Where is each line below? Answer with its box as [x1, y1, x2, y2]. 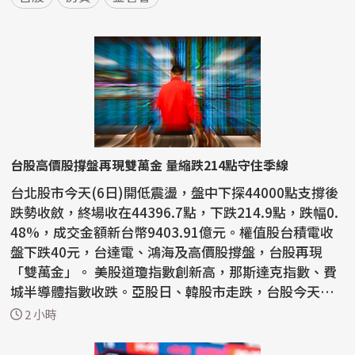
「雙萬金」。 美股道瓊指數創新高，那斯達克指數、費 [10, 261, 95, 281]
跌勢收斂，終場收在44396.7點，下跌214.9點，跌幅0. [10, 201, 339, 222]
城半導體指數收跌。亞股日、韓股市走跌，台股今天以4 [10, 281, 342, 301]
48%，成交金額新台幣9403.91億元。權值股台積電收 [10, 221, 334, 242]
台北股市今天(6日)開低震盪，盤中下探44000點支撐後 [10, 181, 339, 202]
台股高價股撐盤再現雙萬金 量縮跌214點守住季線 [10, 155, 289, 174]
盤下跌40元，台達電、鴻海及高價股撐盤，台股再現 [10, 241, 323, 261]
